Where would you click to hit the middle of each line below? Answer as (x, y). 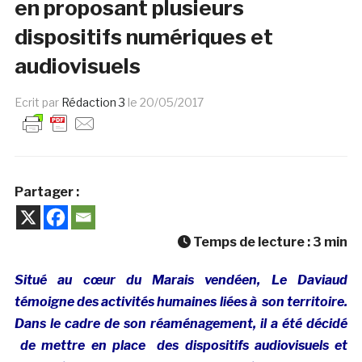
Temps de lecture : (252, 242)
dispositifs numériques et (143, 36)
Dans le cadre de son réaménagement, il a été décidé (181, 323)
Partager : (46, 192)
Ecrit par (38, 102)
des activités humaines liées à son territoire (211, 301)
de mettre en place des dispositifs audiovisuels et (181, 345)
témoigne (46, 301)
